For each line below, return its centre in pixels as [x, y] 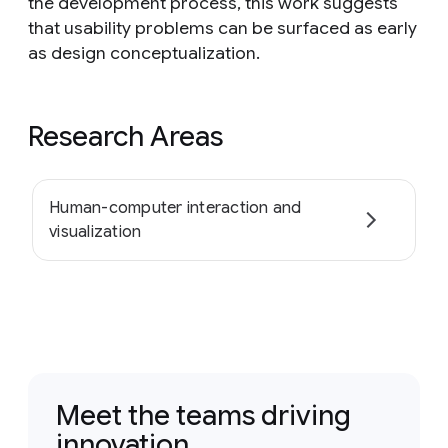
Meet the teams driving [203, 415]
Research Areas [125, 136]
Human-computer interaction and [175, 208]
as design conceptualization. [144, 53]
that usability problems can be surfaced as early [222, 28]
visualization [95, 232]
